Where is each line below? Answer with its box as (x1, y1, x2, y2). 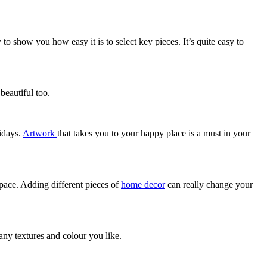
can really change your (165, 179, 253, 190)
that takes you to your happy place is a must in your (57, 128, 250, 138)
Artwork (23, 128, 57, 138)
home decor (121, 179, 165, 190)
